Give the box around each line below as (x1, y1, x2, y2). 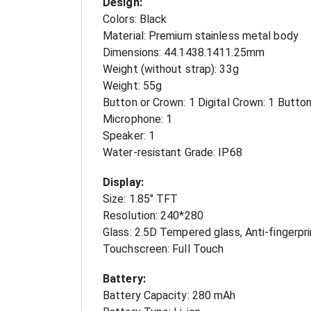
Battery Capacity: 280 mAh (103, 289, 236, 303)
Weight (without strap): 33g (103, 62, 239, 76)
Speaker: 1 (103, 129, 155, 143)
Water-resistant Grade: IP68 (103, 146, 242, 160)
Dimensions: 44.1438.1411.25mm (103, 46, 264, 60)
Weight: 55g (103, 79, 162, 93)
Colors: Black (103, 12, 167, 26)
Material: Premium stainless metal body (103, 29, 299, 43)
